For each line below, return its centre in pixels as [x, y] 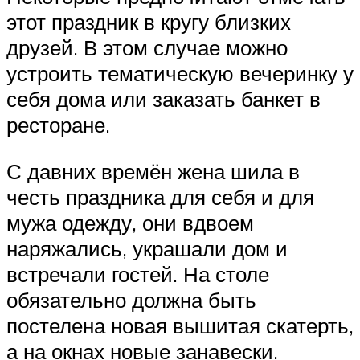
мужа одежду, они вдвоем [130, 222]
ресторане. [58, 125]
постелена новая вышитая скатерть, [180, 325]
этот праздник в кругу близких [149, 22]
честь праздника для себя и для [160, 196]
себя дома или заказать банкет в [164, 99]
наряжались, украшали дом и [147, 248]
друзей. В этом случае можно [147, 48]
